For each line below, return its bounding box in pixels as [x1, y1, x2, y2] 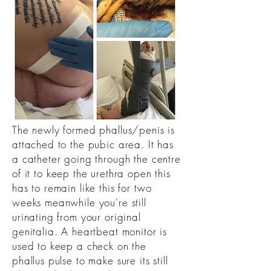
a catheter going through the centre [12, 152, 181, 166]
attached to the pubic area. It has [12, 137, 174, 151]
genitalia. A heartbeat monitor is [12, 224, 168, 238]
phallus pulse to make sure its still [12, 253, 168, 267]
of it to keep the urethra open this [12, 166, 171, 180]
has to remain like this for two [12, 181, 152, 195]
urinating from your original [12, 210, 141, 224]
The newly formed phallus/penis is [12, 123, 175, 137]
